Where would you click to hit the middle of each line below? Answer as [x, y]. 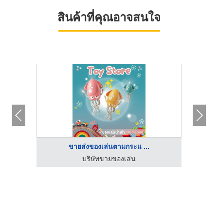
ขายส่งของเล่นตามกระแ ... [109, 146]
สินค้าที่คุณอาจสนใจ [109, 17]
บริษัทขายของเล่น [109, 158]
